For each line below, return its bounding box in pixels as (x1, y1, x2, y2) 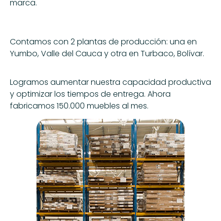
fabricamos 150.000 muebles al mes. (10, 100, 148, 112)
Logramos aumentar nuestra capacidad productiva (10, 76, 211, 88)
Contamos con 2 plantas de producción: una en (10, 36, 197, 47)
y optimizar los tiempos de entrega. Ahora (10, 88, 171, 100)
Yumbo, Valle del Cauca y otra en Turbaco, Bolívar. (10, 47, 204, 59)
